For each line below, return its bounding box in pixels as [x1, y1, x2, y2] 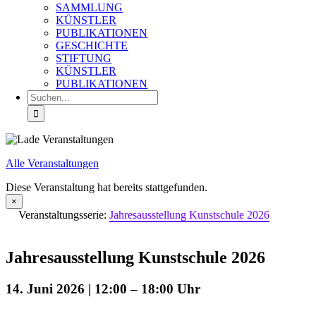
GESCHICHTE [56, 39, 128, 51]
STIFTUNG [56, 52, 112, 64]
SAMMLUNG [56, 1, 123, 13]
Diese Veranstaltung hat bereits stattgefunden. [6, 181, 207, 193]
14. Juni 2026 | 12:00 [6, 281, 127, 296]
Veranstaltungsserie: [18, 209, 109, 221]
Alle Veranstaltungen [6, 157, 99, 169]
